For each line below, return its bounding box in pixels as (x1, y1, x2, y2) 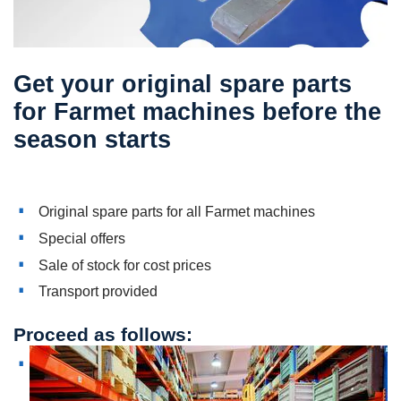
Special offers (38, 230, 125, 246)
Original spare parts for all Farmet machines (38, 203, 315, 220)
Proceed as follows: (13, 324, 192, 346)
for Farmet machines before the (13, 98, 381, 125)
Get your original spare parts (13, 70, 352, 98)
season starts (13, 125, 171, 153)
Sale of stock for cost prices (38, 256, 211, 273)
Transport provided (38, 283, 158, 300)
